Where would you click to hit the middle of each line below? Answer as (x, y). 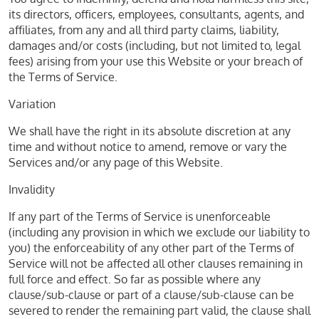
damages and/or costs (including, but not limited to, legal (155, 46)
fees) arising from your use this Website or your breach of (156, 61)
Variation (32, 104)
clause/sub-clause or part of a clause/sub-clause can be (151, 295)
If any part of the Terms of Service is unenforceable (140, 216)
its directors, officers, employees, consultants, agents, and (156, 14)
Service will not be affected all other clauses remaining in (156, 263)
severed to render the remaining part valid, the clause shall (159, 310)
